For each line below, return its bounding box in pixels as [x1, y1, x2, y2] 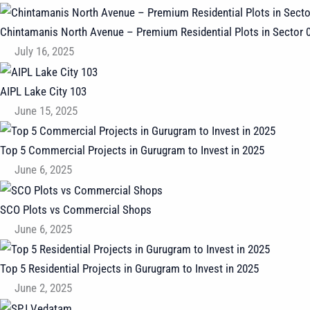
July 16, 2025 [15, 44, 75, 59]
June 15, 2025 [15, 103, 78, 118]
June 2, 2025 [15, 281, 73, 295]
